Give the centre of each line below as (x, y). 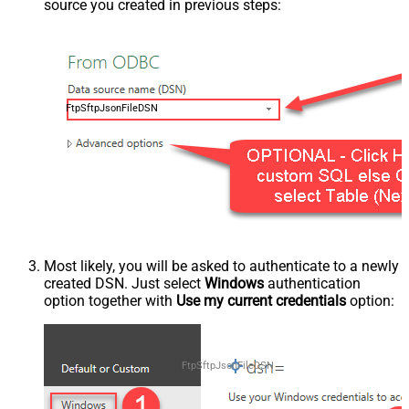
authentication (312, 284)
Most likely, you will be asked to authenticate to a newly (221, 267)
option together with (110, 301)
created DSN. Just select (124, 284)
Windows (234, 284)
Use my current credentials (261, 301)
